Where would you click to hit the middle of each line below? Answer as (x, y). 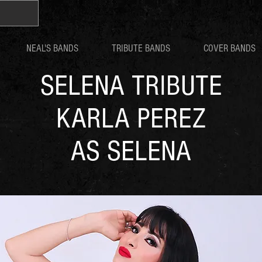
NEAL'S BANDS (52, 48)
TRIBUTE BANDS (141, 48)
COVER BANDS (230, 48)
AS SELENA (131, 151)
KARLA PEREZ (131, 119)
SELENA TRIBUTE (131, 86)
